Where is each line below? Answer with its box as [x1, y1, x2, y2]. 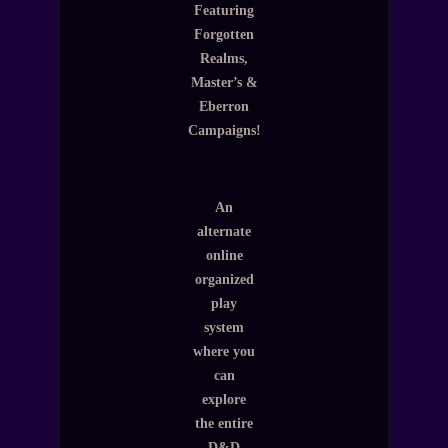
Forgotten [194, 25, 254, 42]
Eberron [199, 97, 249, 114]
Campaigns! [187, 121, 261, 138]
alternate [197, 223, 251, 240]
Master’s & [190, 73, 258, 90]
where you [193, 343, 255, 360]
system [204, 319, 244, 336]
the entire [195, 415, 253, 432]
